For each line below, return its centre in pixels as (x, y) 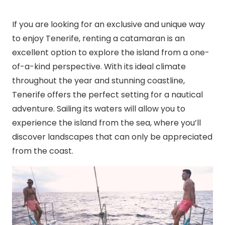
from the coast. (43, 151)
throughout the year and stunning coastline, (98, 81)
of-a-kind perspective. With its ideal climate (99, 67)
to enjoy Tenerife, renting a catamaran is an (98, 39)
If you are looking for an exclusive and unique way (108, 25)
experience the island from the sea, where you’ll (106, 123)
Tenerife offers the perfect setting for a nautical (107, 95)
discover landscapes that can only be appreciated (112, 137)
